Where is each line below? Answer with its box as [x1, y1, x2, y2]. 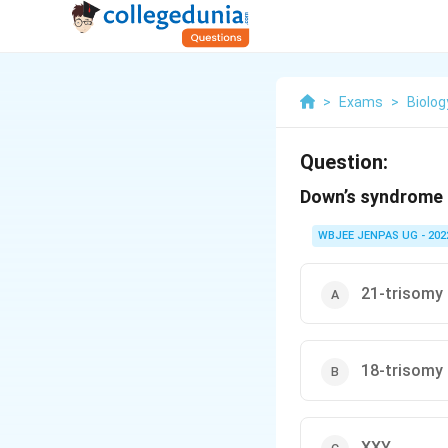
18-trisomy [361, 361, 443, 380]
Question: [300, 150, 388, 174]
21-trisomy [361, 284, 443, 303]
